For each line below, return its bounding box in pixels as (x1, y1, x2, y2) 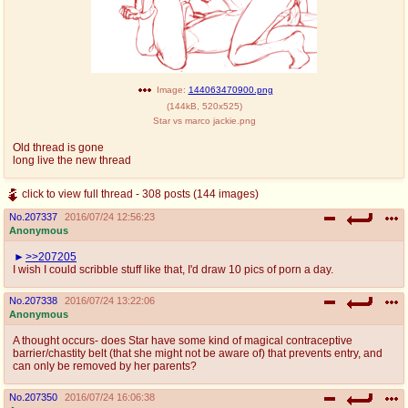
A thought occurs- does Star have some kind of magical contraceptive (13, 334, 352, 346)
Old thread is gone (13, 141, 104, 153)
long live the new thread (13, 154, 131, 166)
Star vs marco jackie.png (152, 115, 256, 126)
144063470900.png (188, 84, 273, 95)
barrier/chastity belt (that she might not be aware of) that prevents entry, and (13, 347, 382, 359)
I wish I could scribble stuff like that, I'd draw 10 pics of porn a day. (13, 263, 333, 275)
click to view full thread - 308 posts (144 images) (22, 187, 259, 200)
